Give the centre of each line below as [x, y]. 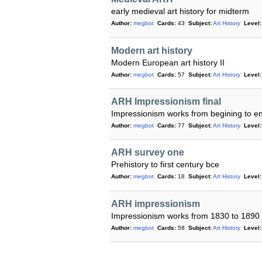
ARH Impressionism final [166, 102]
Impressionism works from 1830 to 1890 [185, 216]
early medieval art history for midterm [180, 11]
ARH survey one [148, 153]
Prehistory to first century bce [165, 165]
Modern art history [152, 50]
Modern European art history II [168, 62]
